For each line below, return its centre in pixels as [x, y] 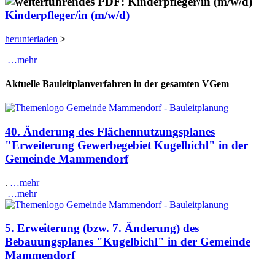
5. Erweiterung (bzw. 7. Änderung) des [102, 228]
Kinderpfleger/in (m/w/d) [67, 15]
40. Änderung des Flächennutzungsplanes [110, 131]
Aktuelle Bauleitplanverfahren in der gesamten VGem [117, 83]
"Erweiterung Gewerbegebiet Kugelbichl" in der [126, 145]
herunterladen [31, 39]
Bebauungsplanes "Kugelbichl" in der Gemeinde [128, 242]
